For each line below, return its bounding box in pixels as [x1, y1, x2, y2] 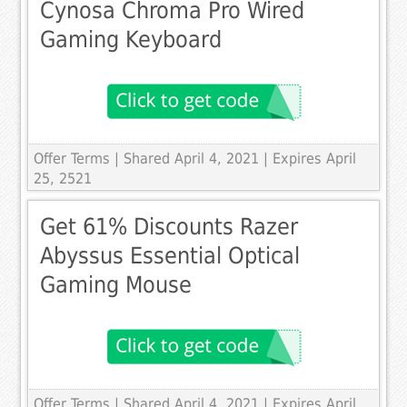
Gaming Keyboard [40, 26, 223, 54]
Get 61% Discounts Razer [40, 213, 299, 241]
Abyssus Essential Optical [40, 243, 301, 270]
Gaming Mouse [40, 272, 193, 299]
